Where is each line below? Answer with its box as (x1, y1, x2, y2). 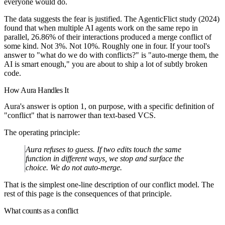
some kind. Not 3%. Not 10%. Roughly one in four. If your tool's (4, 42, 210, 51)
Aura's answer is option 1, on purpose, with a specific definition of (4, 101, 214, 110)
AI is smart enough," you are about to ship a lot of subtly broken (4, 60, 207, 69)
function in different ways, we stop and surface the (26, 154, 184, 163)
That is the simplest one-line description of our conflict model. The (4, 180, 214, 189)
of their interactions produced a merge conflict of (56, 33, 211, 42)
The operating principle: (4, 128, 80, 137)
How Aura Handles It (4, 86, 69, 95)
